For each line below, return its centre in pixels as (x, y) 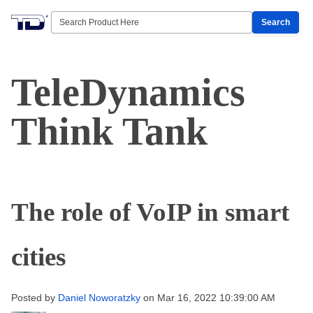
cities (38, 257)
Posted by (33, 298)
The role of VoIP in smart (150, 212)
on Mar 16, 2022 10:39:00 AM (208, 298)
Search (276, 22)
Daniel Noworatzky (99, 298)
